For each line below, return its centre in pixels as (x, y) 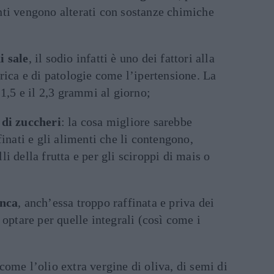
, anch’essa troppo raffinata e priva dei (116, 202)
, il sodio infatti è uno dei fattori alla (121, 58)
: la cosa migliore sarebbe (127, 122)
